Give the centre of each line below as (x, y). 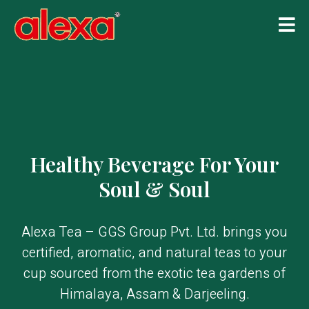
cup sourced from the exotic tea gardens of (154, 273)
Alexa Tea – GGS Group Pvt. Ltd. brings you (154, 232)
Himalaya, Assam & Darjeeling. (154, 294)
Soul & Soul (154, 189)
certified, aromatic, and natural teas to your (154, 253)
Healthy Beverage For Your (154, 164)
